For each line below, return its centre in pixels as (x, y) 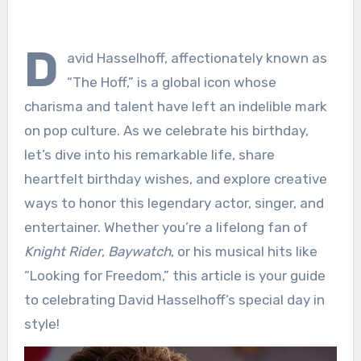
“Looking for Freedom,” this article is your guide (174, 275)
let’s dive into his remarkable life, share (149, 154)
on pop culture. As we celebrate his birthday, (166, 130)
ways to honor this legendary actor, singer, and (174, 203)
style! (41, 324)
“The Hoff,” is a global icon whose (171, 82)
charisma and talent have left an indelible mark (175, 106)
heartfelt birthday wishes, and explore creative (175, 178)
